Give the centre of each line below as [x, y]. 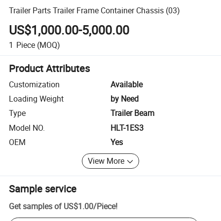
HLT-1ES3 [127, 128]
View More [106, 161]
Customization [35, 84]
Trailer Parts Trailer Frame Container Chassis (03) [95, 10]
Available [127, 84]
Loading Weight [37, 99]
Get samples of [36, 206]
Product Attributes [50, 68]
